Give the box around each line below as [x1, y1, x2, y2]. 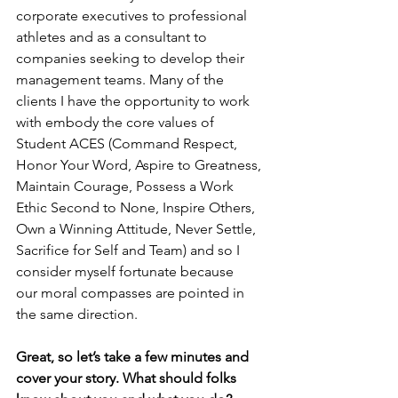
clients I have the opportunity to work [16, 92, 253, 109]
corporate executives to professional [16, 7, 251, 24]
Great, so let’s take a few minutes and [16, 348, 252, 365]
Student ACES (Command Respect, [16, 135, 241, 152]
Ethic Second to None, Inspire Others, [16, 199, 259, 216]
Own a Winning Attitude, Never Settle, [16, 220, 259, 237]
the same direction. [16, 306, 138, 322]
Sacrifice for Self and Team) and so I [16, 242, 243, 259]
